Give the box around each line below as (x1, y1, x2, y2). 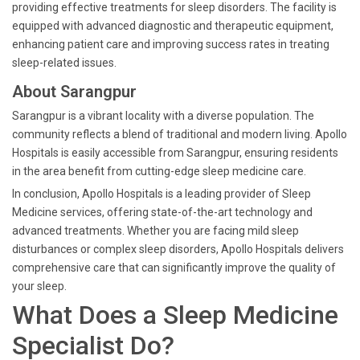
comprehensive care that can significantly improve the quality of (12, 261, 336, 274)
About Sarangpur (12, 82, 137, 101)
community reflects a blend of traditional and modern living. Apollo (12, 128, 347, 141)
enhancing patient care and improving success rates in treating (12, 38, 329, 51)
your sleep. (12, 280, 67, 292)
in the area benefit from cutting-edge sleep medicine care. (12, 165, 306, 178)
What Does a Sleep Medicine (12, 300, 338, 330)
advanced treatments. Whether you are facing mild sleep (12, 224, 299, 237)
